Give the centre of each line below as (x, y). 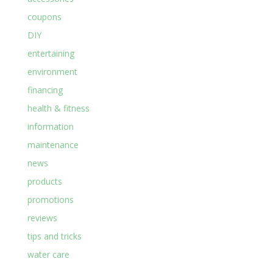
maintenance (53, 145)
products (44, 182)
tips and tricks (54, 236)
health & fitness (58, 108)
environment (52, 72)
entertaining (51, 54)
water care (48, 255)
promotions (50, 200)
